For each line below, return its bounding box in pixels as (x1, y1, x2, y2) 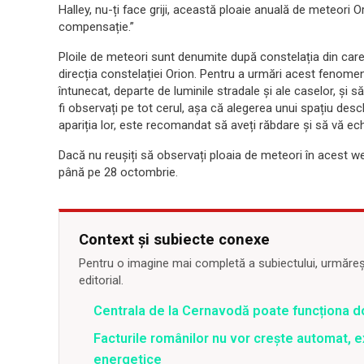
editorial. (79, 273, 123, 288)
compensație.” (58, 19, 134, 35)
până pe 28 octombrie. (58, 165, 178, 180)
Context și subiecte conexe (79, 231, 270, 249)
